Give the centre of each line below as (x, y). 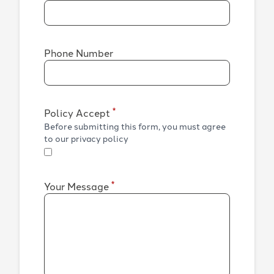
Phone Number (79, 52)
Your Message (78, 186)
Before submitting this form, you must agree (135, 126)
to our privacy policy (86, 138)
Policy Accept (78, 112)
